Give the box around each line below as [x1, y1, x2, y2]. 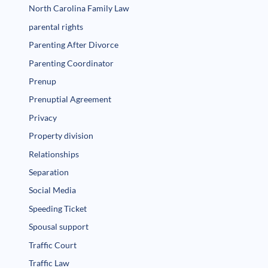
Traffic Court [29, 239, 77, 250]
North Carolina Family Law [29, 3, 130, 14]
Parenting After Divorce [29, 39, 119, 50]
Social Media [29, 185, 77, 196]
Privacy [29, 112, 57, 123]
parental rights [29, 21, 84, 32]
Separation [29, 166, 69, 177]
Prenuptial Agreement [29, 94, 112, 105]
